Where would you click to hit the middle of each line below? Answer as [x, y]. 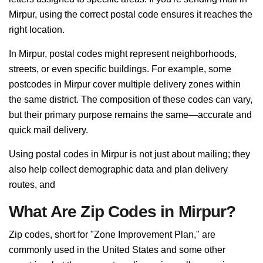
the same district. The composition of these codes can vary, [131, 100]
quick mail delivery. [48, 130]
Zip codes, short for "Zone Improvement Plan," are [112, 235]
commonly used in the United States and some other [117, 250]
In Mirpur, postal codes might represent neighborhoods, [123, 54]
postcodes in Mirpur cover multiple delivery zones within [125, 84]
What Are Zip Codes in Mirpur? [122, 212]
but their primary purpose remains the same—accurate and [130, 115]
